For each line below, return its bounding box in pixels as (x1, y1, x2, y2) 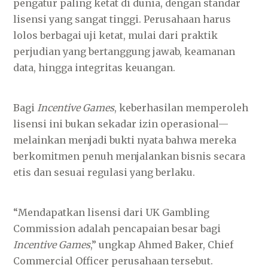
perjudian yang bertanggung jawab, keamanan (13, 45, 236, 57)
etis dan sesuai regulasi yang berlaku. (13, 166, 196, 178)
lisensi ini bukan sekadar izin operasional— (13, 118, 229, 130)
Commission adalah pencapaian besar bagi (13, 223, 221, 234)
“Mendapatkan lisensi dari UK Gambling (13, 206, 210, 218)
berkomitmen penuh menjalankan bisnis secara (13, 150, 246, 162)
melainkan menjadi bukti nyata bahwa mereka (13, 134, 237, 146)
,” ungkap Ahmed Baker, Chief (90, 239, 234, 251)
